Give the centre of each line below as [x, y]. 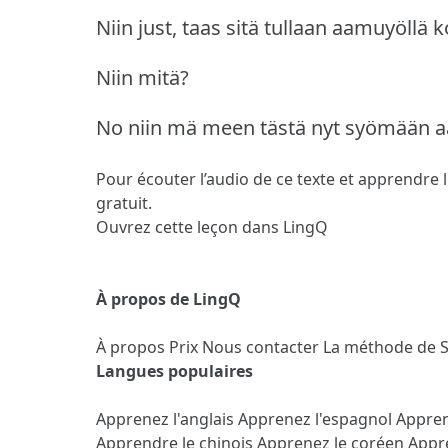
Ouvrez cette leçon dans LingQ [212, 227]
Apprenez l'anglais [167, 419]
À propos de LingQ [168, 299]
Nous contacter [262, 347]
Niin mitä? [142, 78]
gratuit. [124, 203]
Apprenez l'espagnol [317, 419]
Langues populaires [174, 371]
